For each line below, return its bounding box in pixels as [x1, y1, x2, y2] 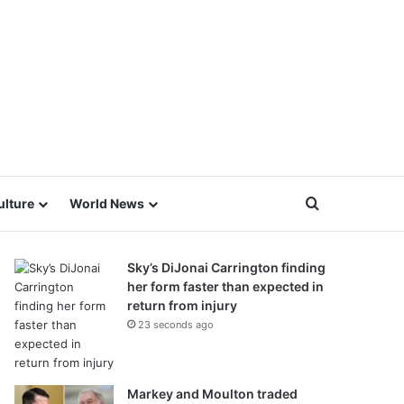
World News [69, 196, 144, 211]
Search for [317, 194, 390, 212]
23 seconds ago [138, 318, 214, 331]
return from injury [127, 298, 237, 313]
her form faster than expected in [127, 279, 324, 294]
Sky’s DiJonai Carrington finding [127, 260, 326, 275]
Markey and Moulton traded [127, 386, 298, 401]
